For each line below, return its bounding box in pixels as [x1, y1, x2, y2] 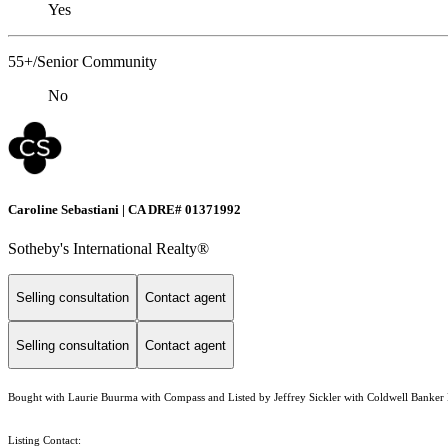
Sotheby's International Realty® [8, 239, 209, 257]
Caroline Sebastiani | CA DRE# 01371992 [8, 201, 241, 217]
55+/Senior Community [8, 53, 157, 71]
